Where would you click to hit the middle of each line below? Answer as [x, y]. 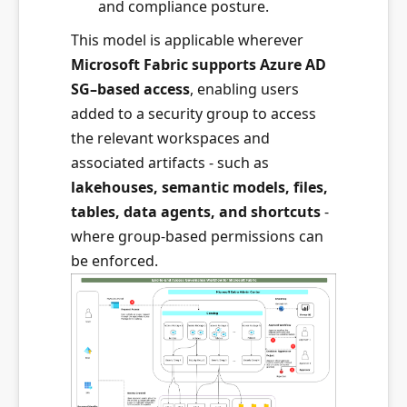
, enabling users [244, 89]
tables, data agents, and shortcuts [198, 212]
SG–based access [130, 89]
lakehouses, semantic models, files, [199, 187]
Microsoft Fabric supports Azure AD [199, 65]
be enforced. [114, 261]
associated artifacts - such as [170, 163]
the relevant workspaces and [170, 138]
